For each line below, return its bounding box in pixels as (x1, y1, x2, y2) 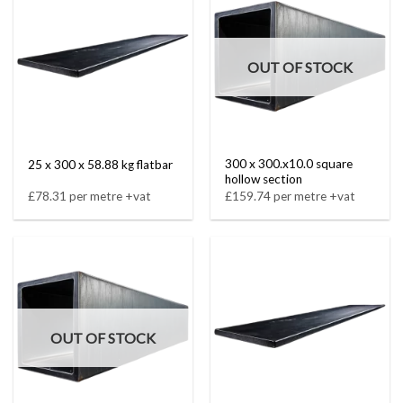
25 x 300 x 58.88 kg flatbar (28, 157, 174, 172)
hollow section (225, 172, 303, 187)
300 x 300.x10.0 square (225, 157, 354, 172)
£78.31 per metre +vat (28, 188, 152, 203)
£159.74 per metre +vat (225, 188, 356, 203)
